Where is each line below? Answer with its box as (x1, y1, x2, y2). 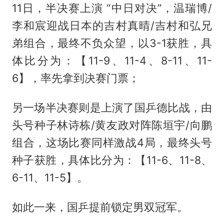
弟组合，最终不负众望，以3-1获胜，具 (11, 36, 212, 50)
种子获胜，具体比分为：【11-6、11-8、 (11, 153, 212, 166)
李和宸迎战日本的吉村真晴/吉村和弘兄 (11, 19, 212, 32)
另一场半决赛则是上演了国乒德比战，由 (11, 100, 212, 114)
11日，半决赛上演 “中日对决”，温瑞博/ (11, 1, 212, 15)
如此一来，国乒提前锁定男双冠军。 (11, 200, 188, 213)
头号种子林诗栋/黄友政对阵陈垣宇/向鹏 (11, 118, 212, 131)
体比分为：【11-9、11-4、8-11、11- (11, 54, 212, 67)
